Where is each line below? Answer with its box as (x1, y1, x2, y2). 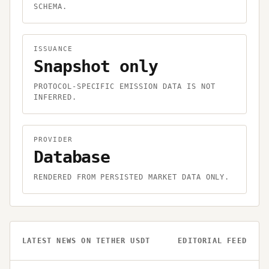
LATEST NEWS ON (22, 237, 96, 246)
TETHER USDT (96, 237, 151, 246)
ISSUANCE (34, 45, 73, 53)
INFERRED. (34, 93, 77, 102)
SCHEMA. (34, 2, 67, 11)
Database (34, 147, 110, 168)
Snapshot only (34, 56, 158, 77)
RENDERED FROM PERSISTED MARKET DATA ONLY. (34, 173, 230, 182)
